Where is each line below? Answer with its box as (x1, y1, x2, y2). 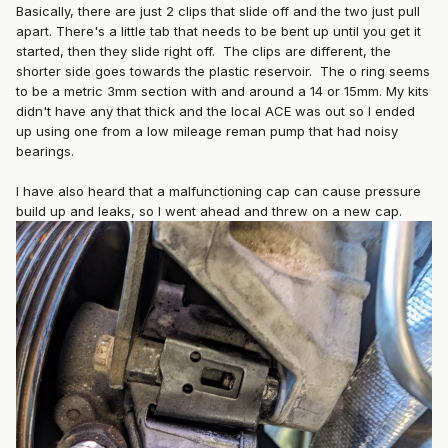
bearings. (16, 143, 78, 160)
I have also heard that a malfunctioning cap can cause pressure (16, 183, 421, 200)
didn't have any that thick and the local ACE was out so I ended (16, 103, 415, 120)
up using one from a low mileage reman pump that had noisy (16, 123, 398, 140)
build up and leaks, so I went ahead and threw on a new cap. (16, 203, 402, 220)
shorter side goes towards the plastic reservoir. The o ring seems (16, 63, 430, 80)
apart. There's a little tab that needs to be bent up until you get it (16, 23, 421, 40)
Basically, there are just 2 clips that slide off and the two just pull (16, 3, 420, 20)
